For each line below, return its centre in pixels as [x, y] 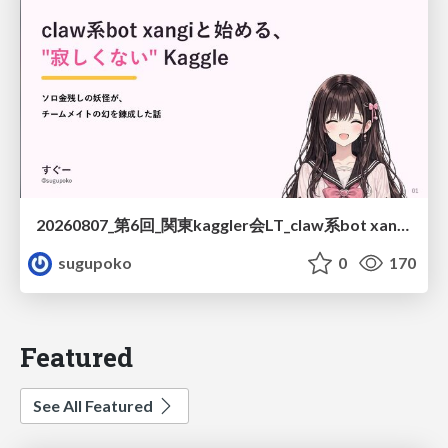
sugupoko [94, 263]
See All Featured [94, 406]
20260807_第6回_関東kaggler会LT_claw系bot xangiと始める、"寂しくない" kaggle [403, 225]
